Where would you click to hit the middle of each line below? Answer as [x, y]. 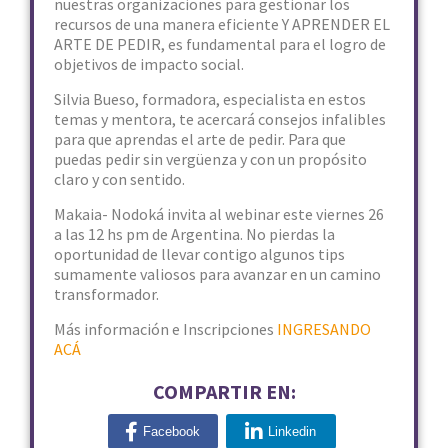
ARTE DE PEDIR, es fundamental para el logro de [220, 44]
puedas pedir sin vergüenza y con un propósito [210, 159]
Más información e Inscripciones [165, 329]
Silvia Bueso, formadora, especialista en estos [210, 99]
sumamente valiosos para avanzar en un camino [217, 274]
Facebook [171, 431]
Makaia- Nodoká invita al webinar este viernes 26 [219, 214]
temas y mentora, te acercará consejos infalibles [220, 119]
